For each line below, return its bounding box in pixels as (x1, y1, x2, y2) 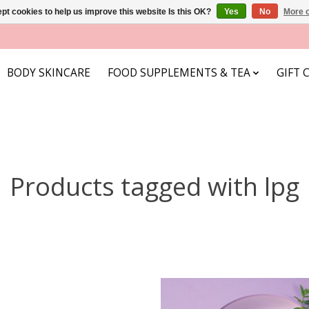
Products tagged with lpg (10, 168, 299, 203)
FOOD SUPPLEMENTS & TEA (107, 66, 250, 81)
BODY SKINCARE (7, 66, 91, 81)
